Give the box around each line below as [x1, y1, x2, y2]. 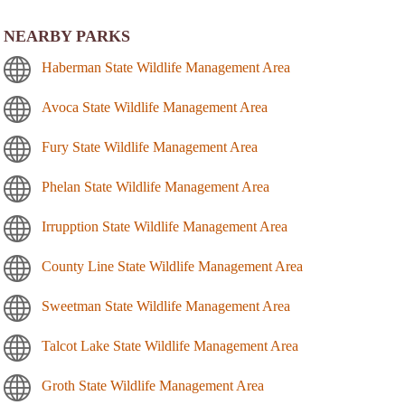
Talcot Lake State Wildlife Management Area [42, 338, 298, 354]
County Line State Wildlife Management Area [42, 259, 303, 275]
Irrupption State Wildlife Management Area [42, 219, 287, 235]
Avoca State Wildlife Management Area [42, 99, 268, 116]
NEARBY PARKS [4, 27, 130, 46]
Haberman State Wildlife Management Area [42, 60, 290, 76]
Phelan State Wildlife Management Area [42, 179, 269, 195]
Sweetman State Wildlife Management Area [42, 298, 290, 315]
